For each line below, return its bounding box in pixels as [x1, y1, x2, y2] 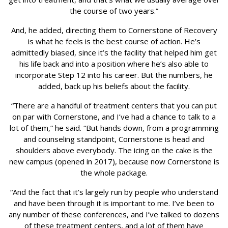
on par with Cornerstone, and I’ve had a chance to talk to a [12, 111, 216, 122]
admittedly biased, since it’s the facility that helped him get [11, 47, 217, 58]
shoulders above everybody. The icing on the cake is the [15, 145, 213, 155]
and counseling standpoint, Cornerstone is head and [23, 133, 205, 144]
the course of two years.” [70, 5, 158, 16]
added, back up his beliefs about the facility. [38, 80, 190, 91]
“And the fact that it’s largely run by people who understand [10, 186, 218, 197]
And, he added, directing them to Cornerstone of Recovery [11, 24, 217, 35]
